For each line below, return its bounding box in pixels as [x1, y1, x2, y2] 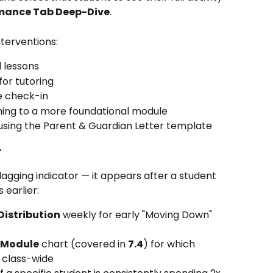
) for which [143, 236, 197, 251]
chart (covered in [39, 236, 128, 251]
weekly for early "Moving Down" [60, 207, 214, 222]
